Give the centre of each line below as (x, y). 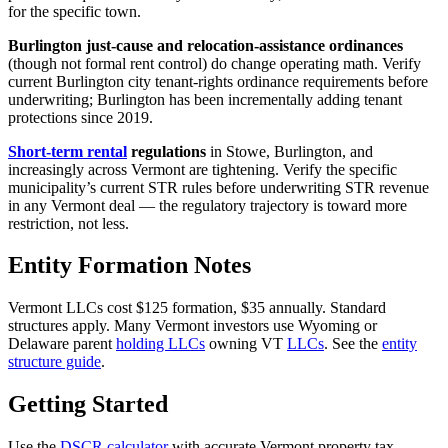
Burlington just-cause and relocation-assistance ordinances (205, 45)
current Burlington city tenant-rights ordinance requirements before (218, 81)
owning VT (246, 344)
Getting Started (88, 404)
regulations (166, 151)
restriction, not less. (68, 223)
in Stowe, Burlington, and (289, 151)
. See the (353, 344)
